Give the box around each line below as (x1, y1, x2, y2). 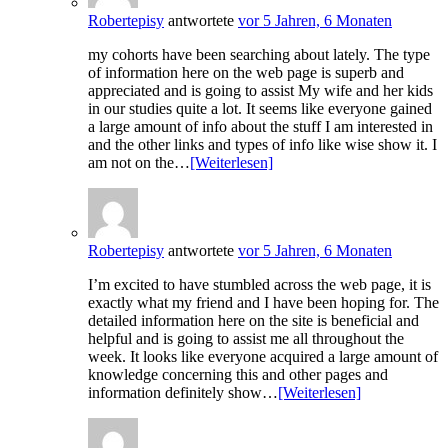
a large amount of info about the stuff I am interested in (88, 118, 433, 136)
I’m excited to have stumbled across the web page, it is (88, 276, 431, 294)
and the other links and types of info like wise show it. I (88, 136, 437, 154)
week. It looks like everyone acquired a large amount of (88, 348, 438, 366)
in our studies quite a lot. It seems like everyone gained (88, 100, 432, 118)
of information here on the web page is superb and (88, 64, 404, 82)
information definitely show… (88, 384, 278, 402)
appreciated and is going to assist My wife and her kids (88, 82, 433, 100)
